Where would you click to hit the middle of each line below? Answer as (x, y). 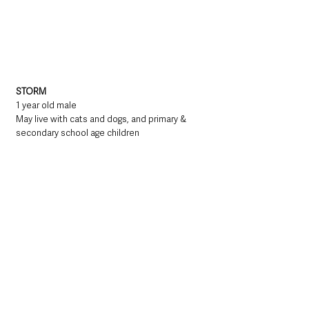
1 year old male (46, 106)
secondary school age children (78, 133)
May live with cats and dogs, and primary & (102, 119)
